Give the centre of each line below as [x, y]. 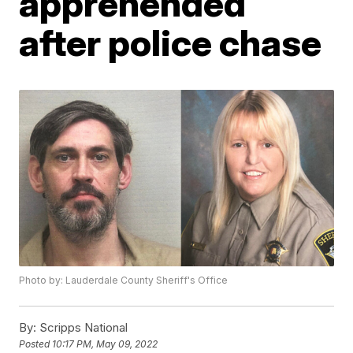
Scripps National [82, 328]
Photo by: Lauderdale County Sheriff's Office [124, 281]
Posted [36, 344]
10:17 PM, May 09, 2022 [105, 344]
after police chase [171, 42]
